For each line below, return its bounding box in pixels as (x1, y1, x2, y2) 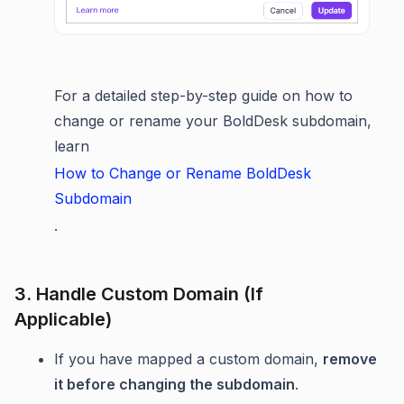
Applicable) (14, 308, 112, 331)
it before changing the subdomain (54, 375, 295, 394)
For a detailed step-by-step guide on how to (54, 87, 353, 106)
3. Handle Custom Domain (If (14, 283, 263, 306)
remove (323, 350, 377, 369)
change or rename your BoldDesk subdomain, (54, 112, 372, 131)
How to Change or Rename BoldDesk (54, 164, 311, 183)
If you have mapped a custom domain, (54, 350, 323, 369)
